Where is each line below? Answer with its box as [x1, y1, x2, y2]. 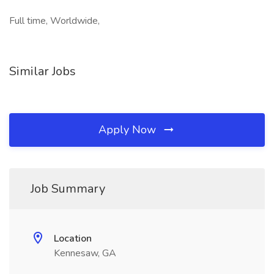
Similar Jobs [9, 63, 76, 80]
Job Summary [31, 180, 105, 197]
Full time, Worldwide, [9, 14, 100, 28]
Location [54, 232, 92, 245]
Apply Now [98, 122, 159, 137]
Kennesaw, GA [54, 246, 116, 260]
